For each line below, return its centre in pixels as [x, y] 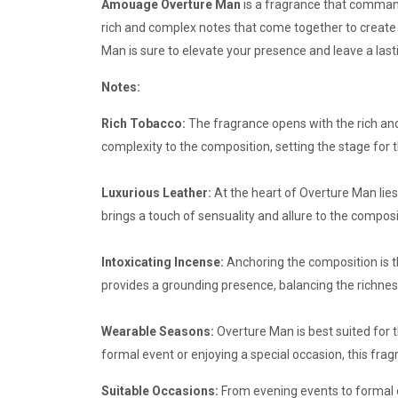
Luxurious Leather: [156, 193]
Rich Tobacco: [143, 123]
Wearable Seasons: [158, 331]
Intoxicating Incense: [163, 262]
